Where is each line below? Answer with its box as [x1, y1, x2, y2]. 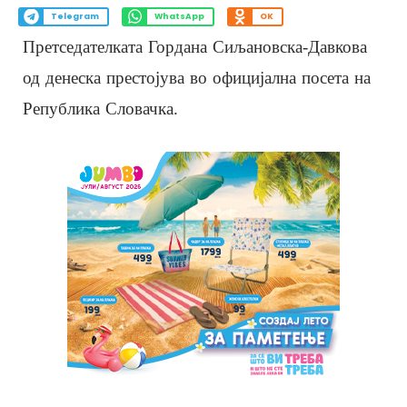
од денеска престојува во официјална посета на [23, 67, 371, 87]
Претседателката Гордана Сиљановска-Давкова [23, 36, 367, 56]
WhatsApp [154, 11, 204, 23]
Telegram [50, 11, 99, 23]
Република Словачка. [23, 98, 178, 118]
